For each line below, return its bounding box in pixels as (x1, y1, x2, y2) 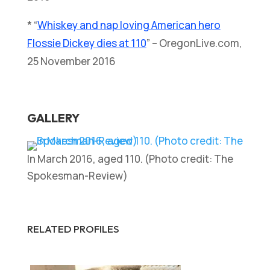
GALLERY (27, 110, 80, 126)
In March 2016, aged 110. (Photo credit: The (27, 152, 233, 166)
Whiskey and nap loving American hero (37, 18, 221, 33)
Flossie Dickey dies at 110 (27, 36, 146, 51)
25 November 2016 (27, 54, 116, 69)
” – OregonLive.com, (146, 36, 242, 51)
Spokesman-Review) (27, 169, 128, 183)
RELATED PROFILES (27, 222, 119, 236)
